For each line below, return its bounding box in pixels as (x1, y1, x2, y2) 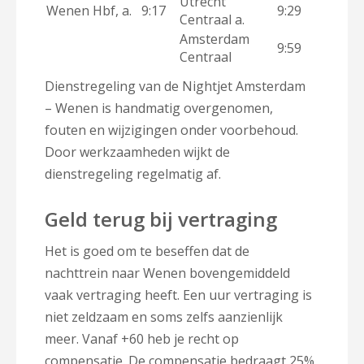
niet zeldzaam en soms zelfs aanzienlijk (45, 307, 283, 326)
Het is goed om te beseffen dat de (45, 241, 249, 260)
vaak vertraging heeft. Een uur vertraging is (45, 285, 312, 304)
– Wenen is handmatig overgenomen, (45, 98, 273, 117)
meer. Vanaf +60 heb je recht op (45, 329, 239, 348)
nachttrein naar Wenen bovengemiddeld (45, 263, 290, 282)
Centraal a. (180, 10, 245, 28)
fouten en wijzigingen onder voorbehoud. (45, 120, 298, 139)
